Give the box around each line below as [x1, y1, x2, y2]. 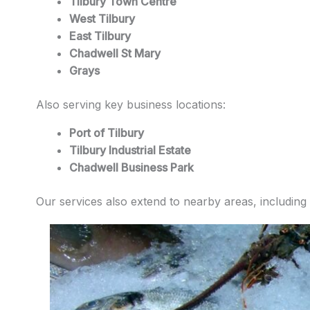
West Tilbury [69, 11, 135, 26]
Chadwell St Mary [69, 46, 161, 60]
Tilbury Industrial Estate [69, 143, 191, 157]
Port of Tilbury [69, 125, 144, 140]
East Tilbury [69, 28, 131, 43]
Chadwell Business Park [69, 160, 194, 174]
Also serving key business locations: [36, 97, 226, 111]
